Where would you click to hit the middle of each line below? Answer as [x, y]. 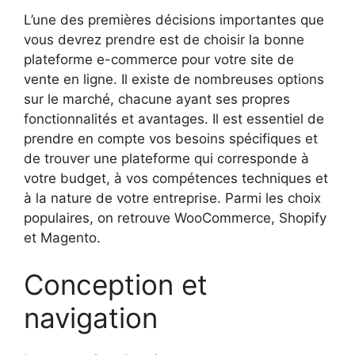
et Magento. [62, 237]
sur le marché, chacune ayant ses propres [157, 99]
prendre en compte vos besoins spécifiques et [171, 138]
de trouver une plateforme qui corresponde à [166, 158]
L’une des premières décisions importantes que [174, 19]
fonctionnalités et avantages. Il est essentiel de [174, 118]
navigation [91, 318]
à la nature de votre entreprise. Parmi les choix [172, 198]
